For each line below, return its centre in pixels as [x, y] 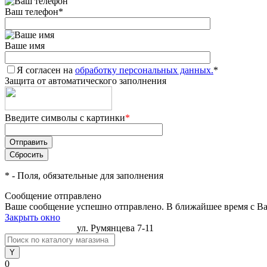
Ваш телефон [32, 12]
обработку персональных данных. [144, 70]
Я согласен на [46, 70]
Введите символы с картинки [65, 118]
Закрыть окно [32, 217]
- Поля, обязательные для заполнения [86, 176]
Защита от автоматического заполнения [86, 81]
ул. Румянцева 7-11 [115, 228]
